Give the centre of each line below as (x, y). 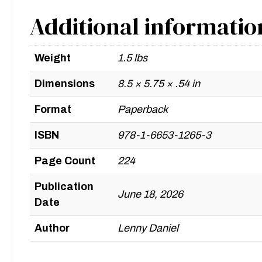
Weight (53, 58)
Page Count (65, 161)
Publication (64, 187)
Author (52, 228)
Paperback (143, 110)
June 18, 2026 (150, 194)
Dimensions (65, 84)
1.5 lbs (132, 58)
